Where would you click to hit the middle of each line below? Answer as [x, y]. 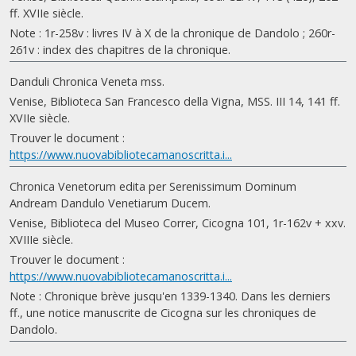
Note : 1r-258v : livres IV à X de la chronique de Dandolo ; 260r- [172, 33]
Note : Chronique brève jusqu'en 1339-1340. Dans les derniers [170, 296]
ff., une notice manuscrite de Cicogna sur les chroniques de [163, 313]
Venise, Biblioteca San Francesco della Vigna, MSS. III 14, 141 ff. [175, 101]
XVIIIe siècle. [41, 240]
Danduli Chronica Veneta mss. [87, 81]
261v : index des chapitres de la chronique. [120, 50]
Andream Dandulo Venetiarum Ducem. [110, 203]
